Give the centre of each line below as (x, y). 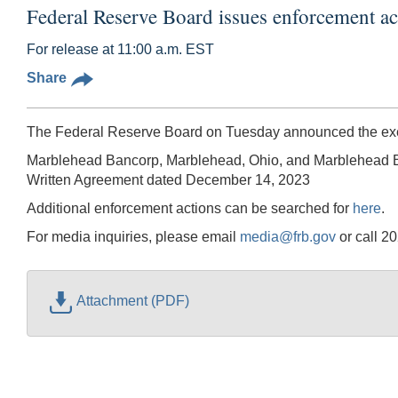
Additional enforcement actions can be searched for (190, 208)
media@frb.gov (288, 236)
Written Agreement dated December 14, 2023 (168, 179)
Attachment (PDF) (133, 301)
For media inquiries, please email (133, 236)
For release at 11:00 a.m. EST (120, 49)
